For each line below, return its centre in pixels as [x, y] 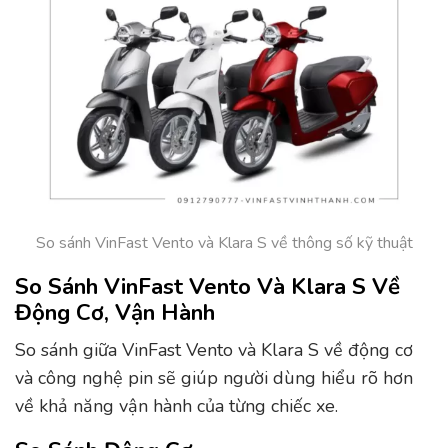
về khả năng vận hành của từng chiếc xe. [176, 405]
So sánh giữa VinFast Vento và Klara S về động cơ [214, 349]
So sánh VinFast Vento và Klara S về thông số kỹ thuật [224, 242]
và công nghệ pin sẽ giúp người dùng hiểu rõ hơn [214, 377]
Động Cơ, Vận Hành [115, 313]
